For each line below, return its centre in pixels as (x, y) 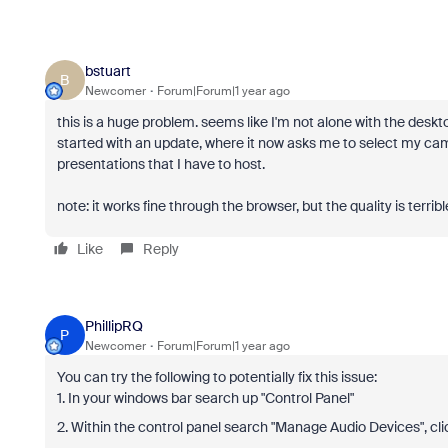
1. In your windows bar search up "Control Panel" (205, 398)
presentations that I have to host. (160, 164)
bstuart (107, 70)
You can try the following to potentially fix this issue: (216, 377)
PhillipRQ (113, 325)
